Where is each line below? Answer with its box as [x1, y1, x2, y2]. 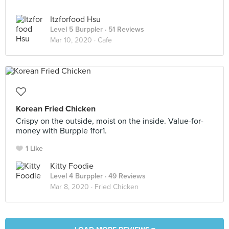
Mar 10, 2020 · [50, 36, 98, 44]
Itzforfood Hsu [50, 14, 101, 25]
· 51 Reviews [103, 25, 144, 34]
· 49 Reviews [103, 172, 146, 180]
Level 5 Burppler [50, 25, 103, 34]
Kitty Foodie [50, 161, 94, 171]
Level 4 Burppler [50, 172, 103, 180]
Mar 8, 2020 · [50, 182, 95, 191]
